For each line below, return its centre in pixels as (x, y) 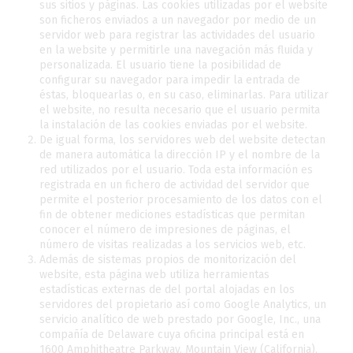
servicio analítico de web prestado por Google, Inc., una (180, 320)
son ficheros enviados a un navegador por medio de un (178, 20)
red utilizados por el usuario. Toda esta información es (176, 170)
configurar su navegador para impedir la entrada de (170, 80)
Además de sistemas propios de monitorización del (168, 260)
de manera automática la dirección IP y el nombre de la (180, 155)
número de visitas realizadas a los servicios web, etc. (173, 245)
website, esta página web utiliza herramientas (154, 275)
